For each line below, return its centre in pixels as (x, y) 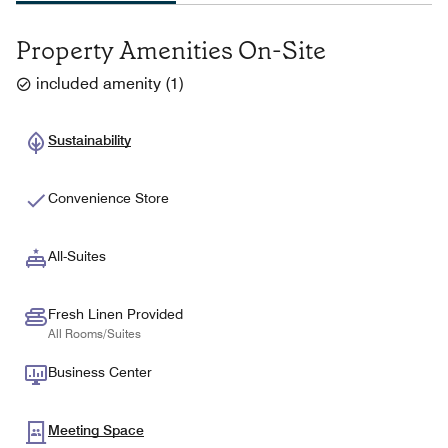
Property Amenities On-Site (171, 50)
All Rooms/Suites (94, 333)
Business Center (100, 371)
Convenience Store (108, 197)
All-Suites (77, 255)
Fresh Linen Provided (115, 313)
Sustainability (89, 139)
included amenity (98, 83)
